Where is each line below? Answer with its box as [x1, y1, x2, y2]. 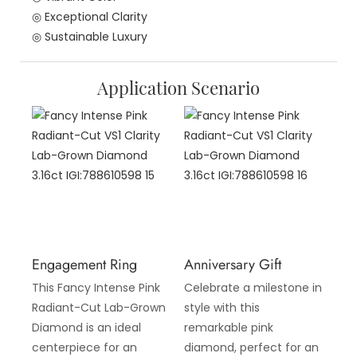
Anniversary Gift [183, 254, 281, 276]
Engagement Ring [32, 254, 137, 276]
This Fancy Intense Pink [32, 279, 160, 296]
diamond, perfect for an [183, 339, 319, 355]
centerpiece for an [32, 339, 137, 355]
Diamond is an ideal [32, 319, 141, 335]
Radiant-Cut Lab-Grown [32, 299, 166, 316]
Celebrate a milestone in [183, 279, 322, 296]
